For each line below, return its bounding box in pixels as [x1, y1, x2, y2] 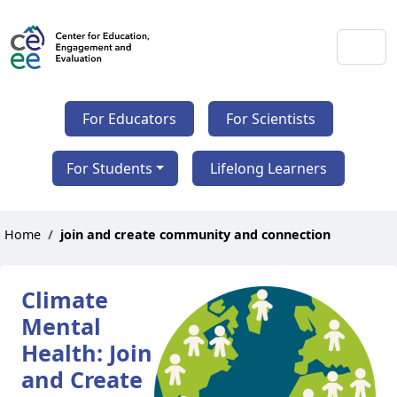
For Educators [82, 109, 176, 128]
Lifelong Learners [210, 159, 328, 178]
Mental [21, 311, 101, 341]
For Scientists [225, 109, 315, 128]
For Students [66, 159, 152, 178]
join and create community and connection [60, 226, 331, 243]
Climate [21, 284, 108, 315]
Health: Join [21, 338, 152, 368]
